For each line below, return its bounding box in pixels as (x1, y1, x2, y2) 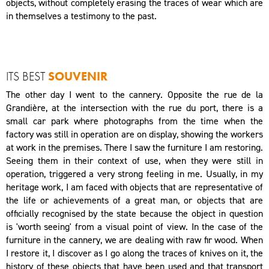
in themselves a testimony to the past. (6, 9, 157, 22)
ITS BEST (6, 68, 48, 85)
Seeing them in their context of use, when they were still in (6, 154, 263, 168)
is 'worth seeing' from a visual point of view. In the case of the (6, 220, 263, 234)
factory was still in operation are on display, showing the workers (6, 128, 263, 141)
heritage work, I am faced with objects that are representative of (6, 181, 263, 194)
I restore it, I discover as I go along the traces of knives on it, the (6, 247, 263, 260)
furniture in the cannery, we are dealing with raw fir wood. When (6, 234, 263, 247)
